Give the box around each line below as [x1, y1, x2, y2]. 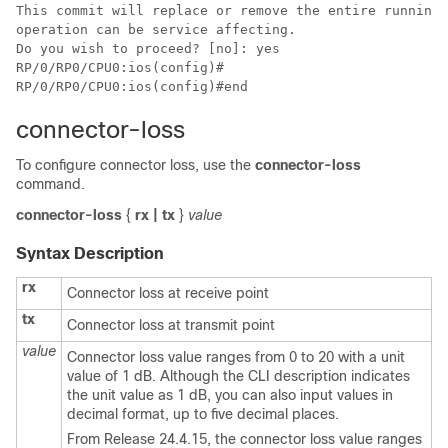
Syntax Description [16, 245, 164, 262]
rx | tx [135, 207, 175, 223]
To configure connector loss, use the [16, 157, 255, 173]
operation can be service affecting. [16, 22, 296, 37]
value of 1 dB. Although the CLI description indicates [67, 368, 410, 384]
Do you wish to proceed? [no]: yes [16, 41, 280, 56]
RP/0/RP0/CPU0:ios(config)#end [16, 79, 248, 94]
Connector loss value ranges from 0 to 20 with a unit [67, 349, 405, 365]
